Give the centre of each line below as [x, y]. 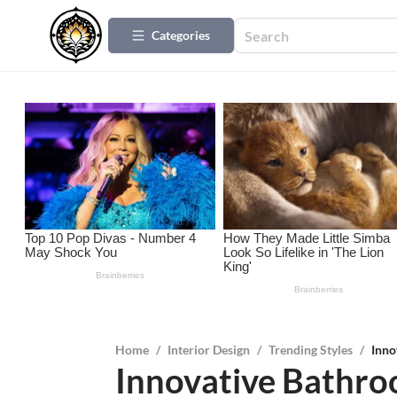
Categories [181, 35]
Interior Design [208, 350]
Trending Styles [310, 350]
